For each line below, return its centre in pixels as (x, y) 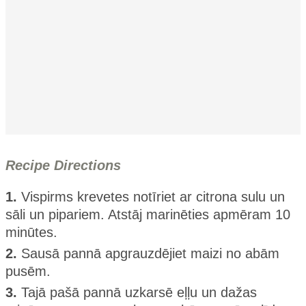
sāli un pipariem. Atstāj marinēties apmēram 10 (148, 214)
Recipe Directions (63, 165)
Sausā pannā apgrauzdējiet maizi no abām (150, 253)
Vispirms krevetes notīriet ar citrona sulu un (153, 196)
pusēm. (28, 271)
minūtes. (31, 232)
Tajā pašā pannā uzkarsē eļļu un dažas (139, 292)
